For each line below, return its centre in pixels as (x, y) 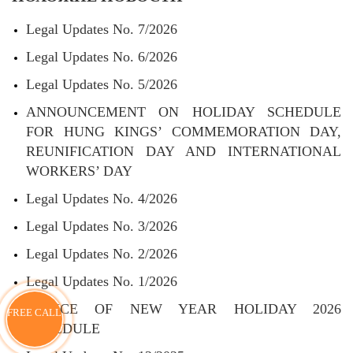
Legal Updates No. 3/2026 (102, 226)
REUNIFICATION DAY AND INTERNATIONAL (184, 151)
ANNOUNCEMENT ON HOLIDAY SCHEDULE (184, 112)
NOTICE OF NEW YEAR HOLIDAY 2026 (184, 309)
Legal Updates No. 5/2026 (102, 84)
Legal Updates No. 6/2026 (102, 57)
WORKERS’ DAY (79, 171)
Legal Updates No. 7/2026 (102, 29)
